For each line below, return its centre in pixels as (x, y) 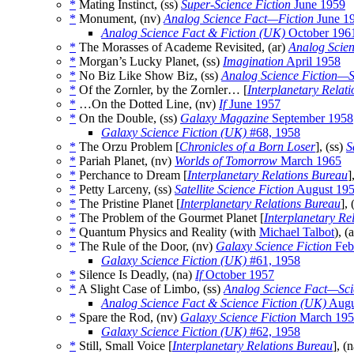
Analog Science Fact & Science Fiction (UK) (214, 303)
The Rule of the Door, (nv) (146, 247)
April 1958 (312, 62)
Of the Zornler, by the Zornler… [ (162, 90)
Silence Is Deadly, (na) (136, 275)
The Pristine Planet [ (128, 204)
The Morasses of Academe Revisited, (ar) (182, 47)
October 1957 (238, 275)
